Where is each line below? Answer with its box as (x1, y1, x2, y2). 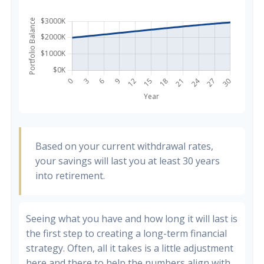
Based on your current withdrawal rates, (35, 140, 213, 153)
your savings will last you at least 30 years (35, 154, 220, 167)
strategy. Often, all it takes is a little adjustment (26, 242, 233, 255)
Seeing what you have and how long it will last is (26, 212, 237, 225)
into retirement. (35, 169, 105, 182)
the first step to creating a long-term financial (26, 227, 227, 240)
